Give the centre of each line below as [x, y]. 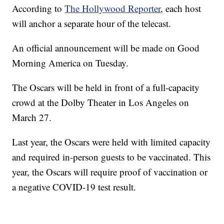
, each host [181, 8]
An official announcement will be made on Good [106, 48]
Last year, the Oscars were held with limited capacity [111, 142]
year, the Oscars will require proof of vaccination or [110, 172]
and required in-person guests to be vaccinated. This [111, 157]
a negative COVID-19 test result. [74, 187]
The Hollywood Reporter [113, 8]
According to [38, 8]
